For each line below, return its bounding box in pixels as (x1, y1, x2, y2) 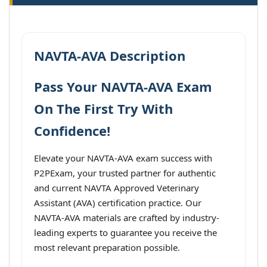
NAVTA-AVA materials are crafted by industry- (34, 212, 219, 223)
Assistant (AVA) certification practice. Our (34, 197, 201, 209)
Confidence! (34, 122, 110, 139)
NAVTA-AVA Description (34, 46, 185, 64)
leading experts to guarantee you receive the (34, 226, 217, 238)
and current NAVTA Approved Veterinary (34, 182, 199, 194)
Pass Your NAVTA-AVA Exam (34, 77, 212, 95)
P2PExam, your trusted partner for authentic (34, 167, 216, 179)
